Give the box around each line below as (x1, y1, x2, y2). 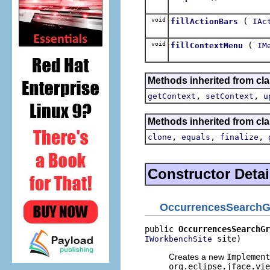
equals (181, 132, 210, 142)
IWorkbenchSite (145, 234, 212, 243)
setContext (206, 91, 254, 101)
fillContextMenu (171, 40, 243, 50)
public (145, 224, 178, 234)
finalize (220, 132, 259, 142)
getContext (148, 91, 196, 101)
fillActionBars (171, 16, 238, 26)
